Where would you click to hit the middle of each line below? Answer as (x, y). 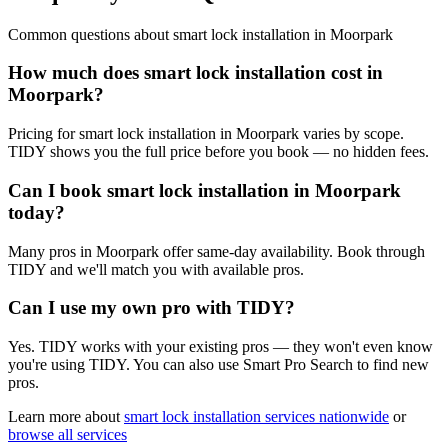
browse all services (67, 435)
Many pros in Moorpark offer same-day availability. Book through (216, 251)
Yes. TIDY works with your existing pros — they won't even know (220, 347)
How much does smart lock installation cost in (195, 73)
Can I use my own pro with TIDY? (151, 308)
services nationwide (325, 417)
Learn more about (64, 417)
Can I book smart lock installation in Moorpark (204, 190)
